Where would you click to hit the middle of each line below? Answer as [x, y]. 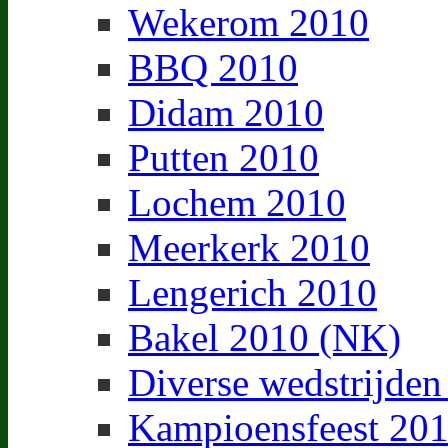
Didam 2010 [226, 112]
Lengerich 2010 [252, 292]
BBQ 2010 [213, 67]
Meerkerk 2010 [249, 247]
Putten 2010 [223, 157]
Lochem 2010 [237, 202]
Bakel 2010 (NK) [264, 337]
